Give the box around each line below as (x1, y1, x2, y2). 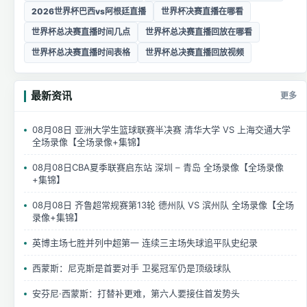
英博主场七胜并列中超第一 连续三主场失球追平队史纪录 (32, 236, 258, 248)
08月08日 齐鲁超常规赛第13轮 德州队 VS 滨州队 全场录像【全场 (32, 199, 294, 210)
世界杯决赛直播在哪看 (161, 5, 243, 16)
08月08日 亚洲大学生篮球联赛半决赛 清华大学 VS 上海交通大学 (32, 123, 291, 135)
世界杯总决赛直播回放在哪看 (145, 26, 252, 37)
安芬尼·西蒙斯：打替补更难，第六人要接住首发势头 (32, 287, 240, 299)
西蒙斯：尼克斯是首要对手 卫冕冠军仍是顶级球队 (32, 262, 231, 273)
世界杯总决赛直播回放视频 (145, 47, 244, 58)
